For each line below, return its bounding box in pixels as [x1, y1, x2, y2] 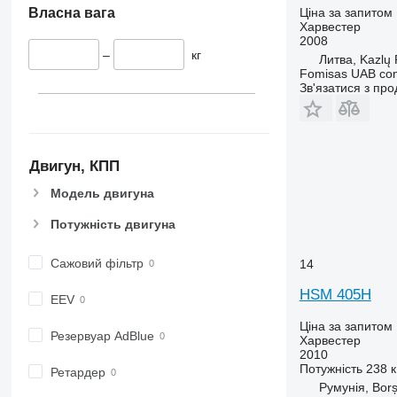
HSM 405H [299, 285, 371, 303]
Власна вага [27, 5, 115, 21]
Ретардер [50, 364, 105, 379]
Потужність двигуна [50, 216, 175, 231]
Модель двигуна [50, 186, 154, 201]
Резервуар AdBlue [50, 328, 154, 343]
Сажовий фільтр [50, 255, 144, 270]
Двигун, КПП [28, 157, 120, 175]
